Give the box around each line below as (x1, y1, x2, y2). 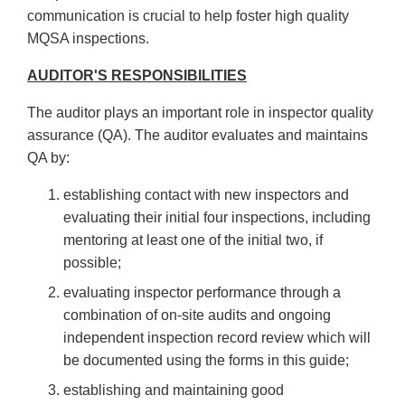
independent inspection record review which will (63, 330, 371, 346)
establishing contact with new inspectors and (63, 187, 349, 203)
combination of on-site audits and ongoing (63, 307, 331, 324)
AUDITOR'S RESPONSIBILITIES (27, 68, 247, 84)
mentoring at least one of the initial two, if (63, 232, 323, 249)
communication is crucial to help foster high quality (27, 8, 349, 24)
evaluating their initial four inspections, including (63, 210, 371, 226)
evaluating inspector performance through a (63, 285, 341, 301)
